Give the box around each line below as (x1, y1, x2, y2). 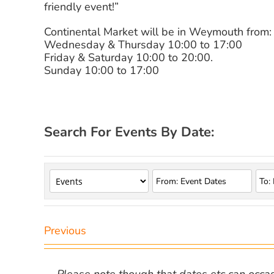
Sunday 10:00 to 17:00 (44, 63, 159, 78)
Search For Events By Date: (44, 123, 214, 142)
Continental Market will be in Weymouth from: (44, 24, 272, 40)
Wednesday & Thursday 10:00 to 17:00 (44, 37, 242, 53)
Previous (44, 223, 86, 239)
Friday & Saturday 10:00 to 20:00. (44, 50, 213, 65)
